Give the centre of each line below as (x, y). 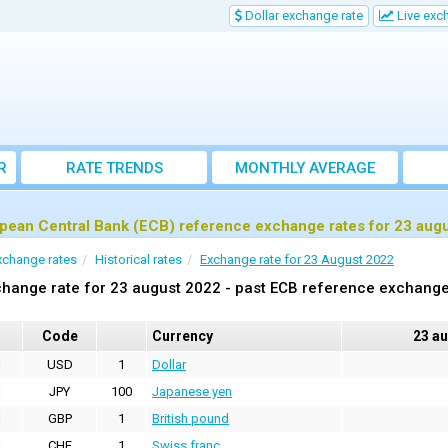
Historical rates (138, 260)
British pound (190, 419)
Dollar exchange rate (302, 15)
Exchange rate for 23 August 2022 (297, 260)
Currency (182, 336)
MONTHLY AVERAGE (305, 168)
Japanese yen (192, 392)
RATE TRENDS (114, 168)
